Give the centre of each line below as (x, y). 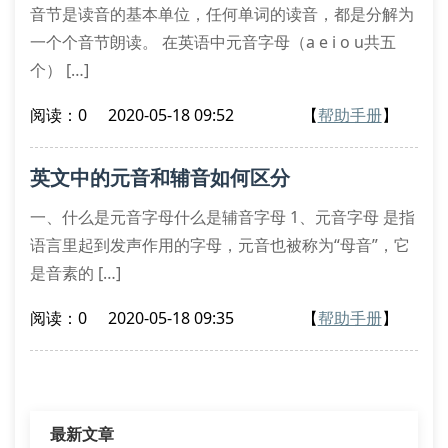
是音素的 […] (75, 273)
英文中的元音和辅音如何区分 (160, 177)
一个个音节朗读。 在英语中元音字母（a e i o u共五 (213, 42)
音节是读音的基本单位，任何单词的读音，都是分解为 (222, 14)
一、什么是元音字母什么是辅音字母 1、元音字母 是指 (222, 217)
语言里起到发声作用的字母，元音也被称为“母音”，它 (220, 245)
